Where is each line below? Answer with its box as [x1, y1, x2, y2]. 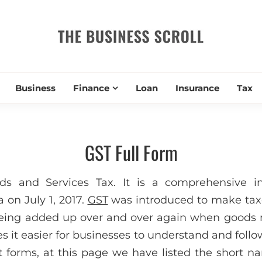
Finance [73, 82, 109, 94]
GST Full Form [84, 139, 178, 166]
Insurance [175, 82, 219, 94]
